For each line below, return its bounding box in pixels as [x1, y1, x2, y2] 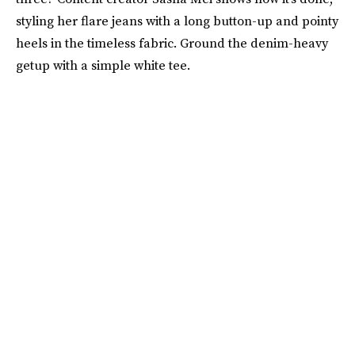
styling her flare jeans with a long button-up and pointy [16, 12, 338, 30]
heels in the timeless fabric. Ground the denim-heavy [16, 34, 328, 52]
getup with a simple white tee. [16, 56, 190, 74]
